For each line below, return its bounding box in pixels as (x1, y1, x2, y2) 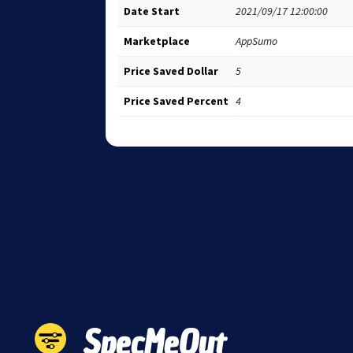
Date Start (124, 3, 180, 18)
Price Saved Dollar (124, 63, 219, 78)
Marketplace (124, 33, 191, 48)
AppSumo (236, 33, 278, 48)
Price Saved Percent (124, 93, 229, 108)
